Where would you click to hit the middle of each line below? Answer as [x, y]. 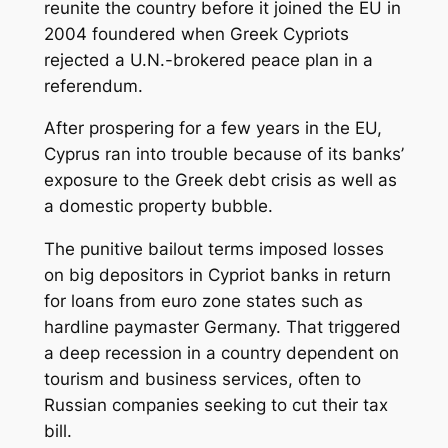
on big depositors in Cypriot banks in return [217, 275]
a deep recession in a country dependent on [221, 353]
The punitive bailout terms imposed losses [213, 249]
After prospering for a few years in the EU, [212, 128]
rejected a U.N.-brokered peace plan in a [208, 59]
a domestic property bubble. [158, 206]
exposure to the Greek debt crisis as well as [220, 180]
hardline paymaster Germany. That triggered [222, 327]
